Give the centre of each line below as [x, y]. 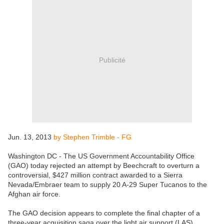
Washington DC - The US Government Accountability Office [101, 156]
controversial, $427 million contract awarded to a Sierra [95, 175]
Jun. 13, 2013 [31, 137]
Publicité [112, 60]
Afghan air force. [34, 194]
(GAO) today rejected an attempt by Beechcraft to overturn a [104, 166]
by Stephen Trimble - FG [92, 137]
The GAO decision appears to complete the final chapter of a [104, 213]
